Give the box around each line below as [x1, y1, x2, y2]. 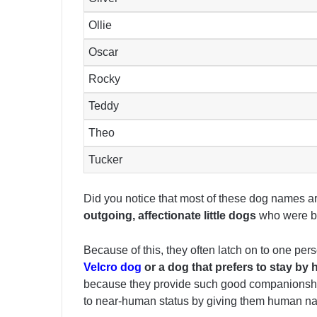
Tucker [88, 154, 123, 166]
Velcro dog [83, 261, 142, 274]
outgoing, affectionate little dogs [83, 209, 256, 222]
